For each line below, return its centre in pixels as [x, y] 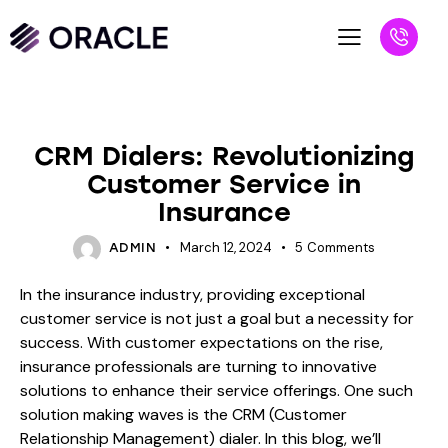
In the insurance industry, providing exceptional [192, 295]
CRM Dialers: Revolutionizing [224, 156]
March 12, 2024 [225, 248]
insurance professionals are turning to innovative [198, 367]
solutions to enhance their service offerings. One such [216, 391]
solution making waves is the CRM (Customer [183, 415]
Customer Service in [224, 184]
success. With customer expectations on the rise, [201, 343]
